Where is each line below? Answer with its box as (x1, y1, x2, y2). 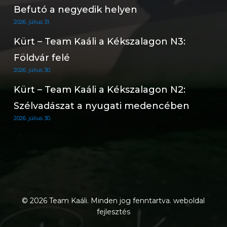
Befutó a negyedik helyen (13, 4, 137, 15)
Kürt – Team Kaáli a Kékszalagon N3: (13, 36, 185, 47)
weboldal (173, 196, 205, 205)
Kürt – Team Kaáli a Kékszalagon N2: (13, 84, 185, 95)
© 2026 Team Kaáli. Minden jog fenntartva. (22, 196, 174, 205)
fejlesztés (96, 207, 130, 216)
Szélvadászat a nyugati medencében (13, 100, 190, 111)
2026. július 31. (13, 18, 50, 25)
